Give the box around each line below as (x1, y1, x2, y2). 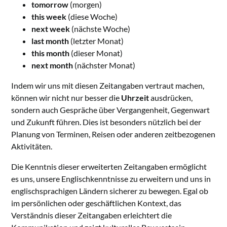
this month (31, 48, 70, 58)
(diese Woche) (66, 12, 118, 22)
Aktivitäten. (11, 141, 53, 152)
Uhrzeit (121, 93, 149, 103)
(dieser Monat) (69, 48, 123, 58)
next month (31, 60, 73, 70)
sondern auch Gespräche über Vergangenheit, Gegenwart (11, 105, 210, 115)
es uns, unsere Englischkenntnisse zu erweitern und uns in (11, 174, 211, 184)
